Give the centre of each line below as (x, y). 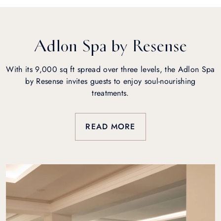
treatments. (110, 93)
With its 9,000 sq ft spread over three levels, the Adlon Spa (110, 69)
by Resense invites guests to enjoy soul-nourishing (110, 81)
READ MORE (110, 127)
